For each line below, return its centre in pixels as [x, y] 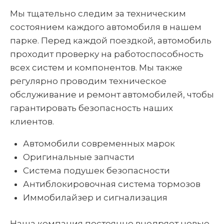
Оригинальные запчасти [78, 157]
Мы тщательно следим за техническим [98, 13]
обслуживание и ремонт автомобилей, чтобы [112, 94]
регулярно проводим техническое [88, 81]
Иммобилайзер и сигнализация [95, 197]
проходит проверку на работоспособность [107, 54]
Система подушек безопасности [96, 170]
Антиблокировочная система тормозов [111, 184]
